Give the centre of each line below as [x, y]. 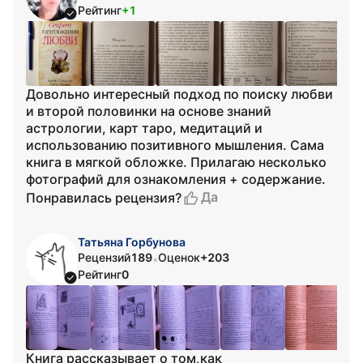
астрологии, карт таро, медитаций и [144, 128]
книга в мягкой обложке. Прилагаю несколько [176, 162]
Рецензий [104, 257]
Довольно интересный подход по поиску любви [179, 94]
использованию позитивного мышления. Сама [175, 145]
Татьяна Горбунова [132, 242]
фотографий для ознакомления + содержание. [176, 179]
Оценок [179, 257]
